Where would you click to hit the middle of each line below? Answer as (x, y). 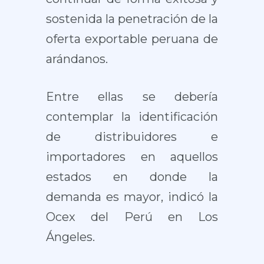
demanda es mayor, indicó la (132, 197)
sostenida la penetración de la (132, 19)
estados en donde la (132, 177)
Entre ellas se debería (132, 97)
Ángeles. (70, 237)
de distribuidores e (132, 137)
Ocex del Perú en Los (132, 217)
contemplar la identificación (132, 117)
